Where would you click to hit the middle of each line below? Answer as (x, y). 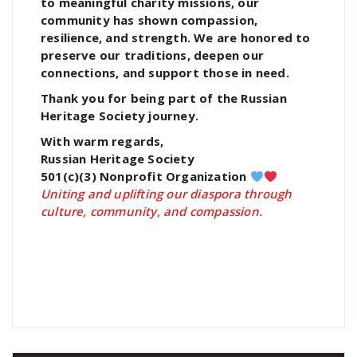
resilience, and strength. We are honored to (176, 38)
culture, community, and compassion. (151, 212)
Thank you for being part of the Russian (164, 98)
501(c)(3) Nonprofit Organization (145, 177)
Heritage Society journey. (120, 116)
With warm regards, (102, 141)
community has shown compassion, (149, 20)
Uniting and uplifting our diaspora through (167, 194)
